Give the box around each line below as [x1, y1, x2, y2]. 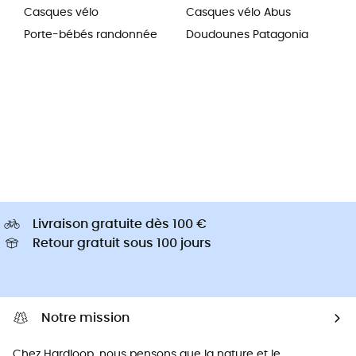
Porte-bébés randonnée [24, 29, 157, 41]
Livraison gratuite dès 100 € [33, 218, 207, 231]
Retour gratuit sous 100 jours [33, 237, 211, 250]
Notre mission [41, 311, 130, 325]
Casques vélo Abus [186, 7, 291, 19]
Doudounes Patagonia [186, 29, 308, 41]
